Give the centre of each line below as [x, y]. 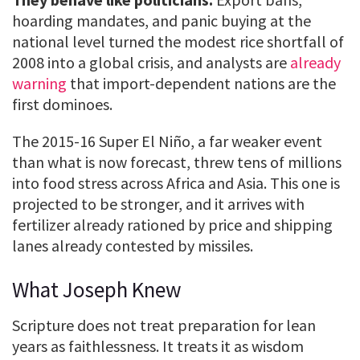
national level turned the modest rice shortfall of [178, 42]
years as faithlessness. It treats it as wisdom [158, 346]
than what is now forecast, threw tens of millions [177, 162]
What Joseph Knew [97, 290]
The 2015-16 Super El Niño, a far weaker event [167, 141]
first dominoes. [62, 104]
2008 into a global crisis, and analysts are [151, 63]
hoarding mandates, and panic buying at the [162, 21]
